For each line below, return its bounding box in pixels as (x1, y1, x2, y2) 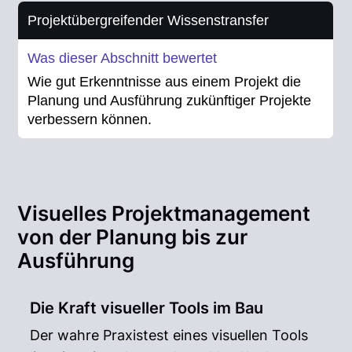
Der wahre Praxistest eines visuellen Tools (30, 326, 309, 343)
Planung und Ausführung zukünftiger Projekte (27, 92, 312, 108)
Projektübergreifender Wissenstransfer (27, 13, 269, 29)
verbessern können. (27, 111, 152, 127)
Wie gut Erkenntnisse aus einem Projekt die (27, 73, 302, 90)
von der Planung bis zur (17, 224, 248, 249)
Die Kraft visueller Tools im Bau (30, 298, 264, 317)
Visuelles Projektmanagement (17, 200, 311, 225)
